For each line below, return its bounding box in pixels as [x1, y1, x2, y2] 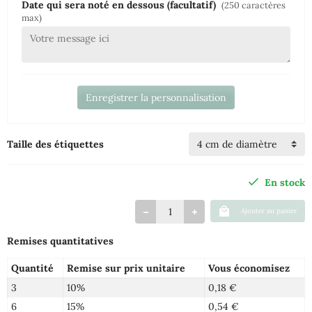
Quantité [10, 262, 54, 275]
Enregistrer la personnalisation [86, 91, 226, 104]
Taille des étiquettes [7, 138, 104, 151]
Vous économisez [208, 262, 290, 275]
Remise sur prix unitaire [66, 262, 185, 275]
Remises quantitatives [7, 235, 114, 248]
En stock [265, 176, 305, 189]
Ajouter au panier [241, 206, 297, 216]
